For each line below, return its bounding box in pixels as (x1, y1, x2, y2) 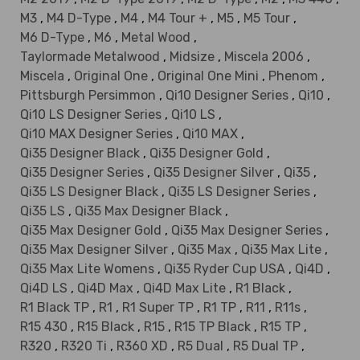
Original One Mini (157, 68, 262, 84)
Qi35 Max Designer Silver (20, 242, 171, 258)
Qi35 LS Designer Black (20, 184, 162, 200)
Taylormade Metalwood (20, 49, 163, 65)
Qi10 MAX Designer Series (20, 126, 176, 142)
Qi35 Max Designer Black (75, 203, 225, 219)
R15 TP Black (174, 319, 254, 335)
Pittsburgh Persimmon (20, 88, 159, 104)
